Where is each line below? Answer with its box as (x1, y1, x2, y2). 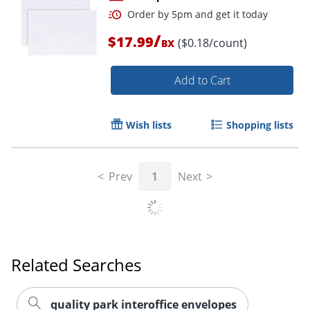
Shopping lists (226, 118, 293, 131)
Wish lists (126, 118, 172, 131)
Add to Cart (174, 72, 230, 88)
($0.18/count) (178, 35, 247, 51)
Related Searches (11, 253, 141, 276)
